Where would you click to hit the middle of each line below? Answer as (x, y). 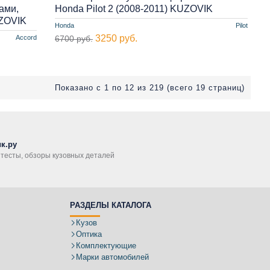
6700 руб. (74, 38)
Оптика (89, 234)
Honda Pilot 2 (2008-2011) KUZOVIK (133, 8)
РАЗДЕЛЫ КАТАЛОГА (111, 205)
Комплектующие (106, 246)
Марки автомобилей (112, 257)
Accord (26, 37)
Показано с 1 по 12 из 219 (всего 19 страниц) (150, 87)
